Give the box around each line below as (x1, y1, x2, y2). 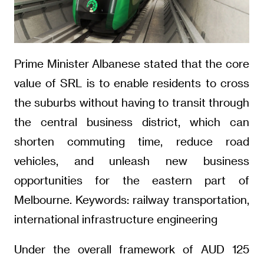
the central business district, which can (14, 115, 249, 129)
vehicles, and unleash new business (14, 154, 249, 168)
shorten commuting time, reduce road (14, 134, 249, 148)
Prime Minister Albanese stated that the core (14, 57, 249, 71)
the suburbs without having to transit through (14, 95, 249, 110)
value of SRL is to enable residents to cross (14, 76, 249, 90)
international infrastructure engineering (14, 212, 217, 226)
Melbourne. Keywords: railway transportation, (14, 193, 249, 207)
